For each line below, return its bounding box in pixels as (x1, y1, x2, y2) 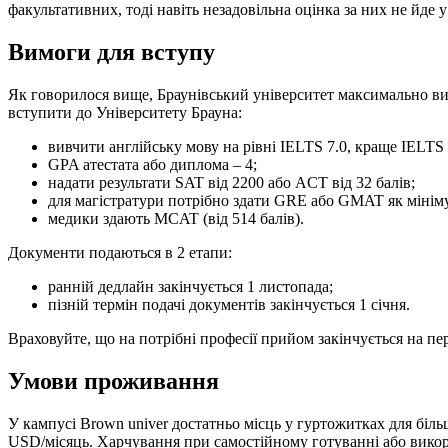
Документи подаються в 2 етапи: (8, 244, 232, 262)
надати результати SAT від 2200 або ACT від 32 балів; (48, 174, 415, 192)
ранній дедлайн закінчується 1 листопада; (48, 278, 333, 296)
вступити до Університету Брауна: (8, 104, 242, 122)
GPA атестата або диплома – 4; (48, 156, 257, 174)
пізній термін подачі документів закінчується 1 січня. (48, 296, 410, 314)
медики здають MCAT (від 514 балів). (48, 210, 304, 228)
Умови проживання (8, 368, 219, 395)
